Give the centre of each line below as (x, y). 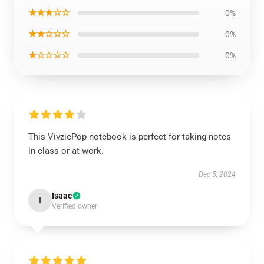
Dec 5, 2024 (217, 174)
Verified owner (75, 206)
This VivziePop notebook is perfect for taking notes (130, 137)
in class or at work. (66, 151)
